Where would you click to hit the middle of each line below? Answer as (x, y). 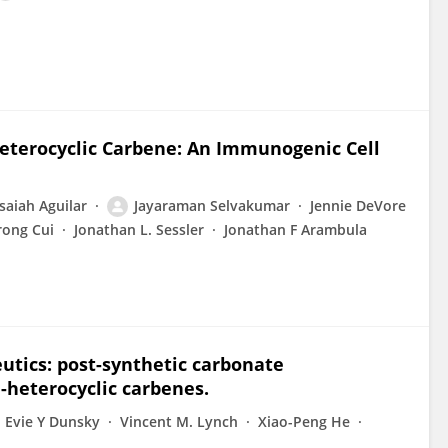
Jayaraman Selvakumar (212, 205)
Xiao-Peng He (304, 421)
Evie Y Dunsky (52, 421)
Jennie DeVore (358, 205)
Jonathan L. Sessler (139, 229)
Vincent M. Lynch (179, 421)
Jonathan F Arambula (295, 229)
